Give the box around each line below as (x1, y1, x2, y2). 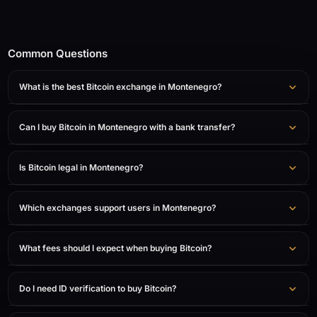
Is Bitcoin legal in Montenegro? (19, 162, 144, 173)
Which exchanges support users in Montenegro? (19, 202, 217, 213)
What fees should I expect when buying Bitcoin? (19, 243, 212, 253)
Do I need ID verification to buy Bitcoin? (19, 283, 177, 294)
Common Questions (8, 47, 108, 60)
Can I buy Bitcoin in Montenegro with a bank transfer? (19, 122, 236, 132)
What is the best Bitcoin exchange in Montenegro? (19, 81, 222, 92)
